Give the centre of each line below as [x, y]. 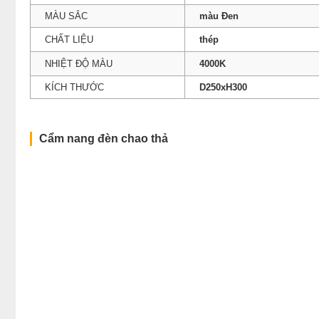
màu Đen [219, 16]
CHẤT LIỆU [69, 39]
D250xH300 [223, 87]
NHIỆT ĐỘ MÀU [79, 63]
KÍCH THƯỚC [74, 87]
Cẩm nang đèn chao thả [104, 138]
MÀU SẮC [66, 16]
